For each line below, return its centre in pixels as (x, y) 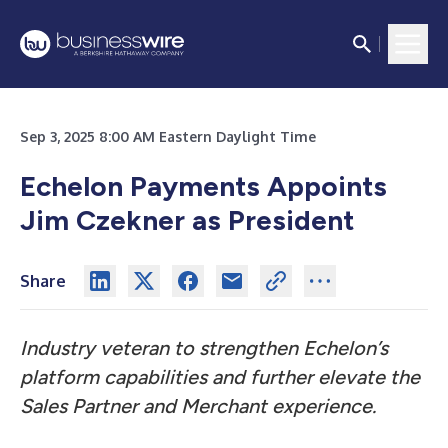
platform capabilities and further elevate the (220, 377)
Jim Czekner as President (187, 220)
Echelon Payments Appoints (203, 186)
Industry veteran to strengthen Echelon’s (204, 348)
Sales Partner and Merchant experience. (198, 406)
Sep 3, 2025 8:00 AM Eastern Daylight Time (168, 136)
